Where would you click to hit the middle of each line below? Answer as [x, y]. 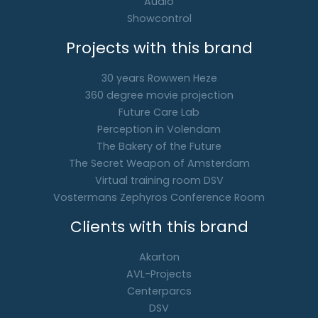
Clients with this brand [159, 226]
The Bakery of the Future [159, 146]
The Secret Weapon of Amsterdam [159, 163]
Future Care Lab [159, 112]
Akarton [159, 257]
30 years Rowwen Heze [159, 78]
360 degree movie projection [159, 95]
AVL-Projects [159, 274]
